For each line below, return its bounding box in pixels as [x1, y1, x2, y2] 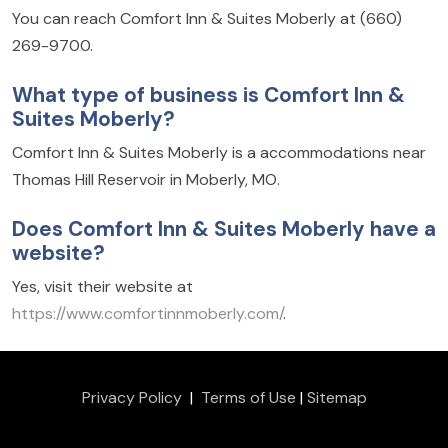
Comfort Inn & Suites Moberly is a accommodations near [12, 142, 426, 164]
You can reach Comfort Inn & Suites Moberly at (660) [12, 8, 402, 30]
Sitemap [306, 387, 367, 409]
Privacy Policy [81, 387, 182, 409]
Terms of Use [200, 387, 296, 409]
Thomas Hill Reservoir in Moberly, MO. [12, 169, 280, 191]
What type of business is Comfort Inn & [12, 81, 405, 109]
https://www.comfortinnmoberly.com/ [12, 303, 283, 325]
